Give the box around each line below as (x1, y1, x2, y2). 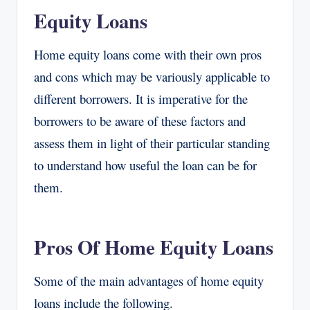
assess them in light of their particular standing (34, 134, 270, 152)
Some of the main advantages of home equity (34, 272, 264, 290)
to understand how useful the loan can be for (34, 156, 257, 174)
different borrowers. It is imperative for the (34, 90, 248, 108)
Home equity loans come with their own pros (34, 46, 262, 64)
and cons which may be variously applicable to (34, 68, 270, 86)
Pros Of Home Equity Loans (34, 232, 273, 262)
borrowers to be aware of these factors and (34, 112, 246, 130)
